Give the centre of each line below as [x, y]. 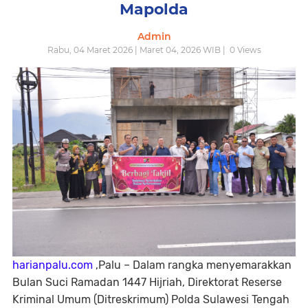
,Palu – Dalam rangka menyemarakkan [192, 265]
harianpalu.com [53, 265]
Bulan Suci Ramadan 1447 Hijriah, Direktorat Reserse [147, 282]
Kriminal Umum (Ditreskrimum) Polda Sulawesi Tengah [151, 299]
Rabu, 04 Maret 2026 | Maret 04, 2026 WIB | [137, 50]
